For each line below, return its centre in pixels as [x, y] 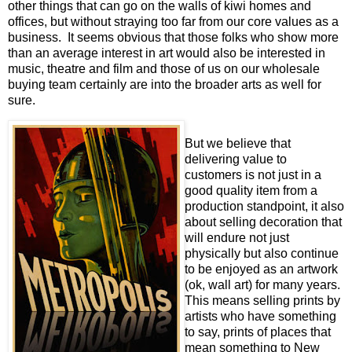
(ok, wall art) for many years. [264, 285]
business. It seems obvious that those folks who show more [173, 37]
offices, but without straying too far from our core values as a [173, 21]
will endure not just [237, 238]
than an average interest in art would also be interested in [167, 53]
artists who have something [260, 317]
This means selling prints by [262, 301]
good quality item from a [251, 191]
